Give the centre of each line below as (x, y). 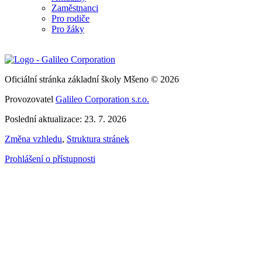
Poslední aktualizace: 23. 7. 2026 (65, 119)
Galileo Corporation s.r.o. (102, 99)
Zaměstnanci (75, 8)
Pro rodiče (70, 18)
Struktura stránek (98, 139)
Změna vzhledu (33, 139)
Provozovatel (30, 99)
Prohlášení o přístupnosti (50, 159)
